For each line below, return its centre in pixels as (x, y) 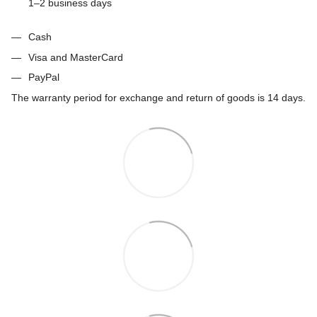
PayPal (44, 77)
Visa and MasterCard (76, 57)
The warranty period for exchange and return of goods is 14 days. (158, 97)
